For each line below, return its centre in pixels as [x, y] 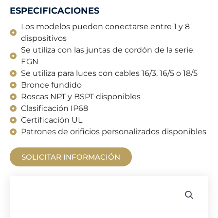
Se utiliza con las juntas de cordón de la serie [107, 50]
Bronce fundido [51, 85]
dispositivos [44, 38]
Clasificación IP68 [54, 108]
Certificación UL [51, 120]
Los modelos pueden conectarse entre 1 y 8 [105, 27]
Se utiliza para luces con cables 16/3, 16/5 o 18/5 [109, 73]
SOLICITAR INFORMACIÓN [71, 157]
